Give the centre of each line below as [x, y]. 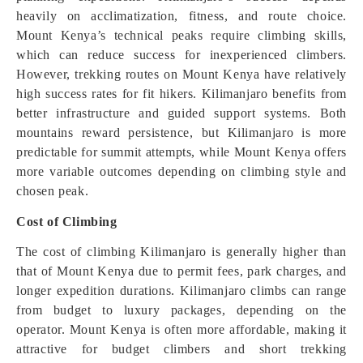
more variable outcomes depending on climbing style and [181, 171]
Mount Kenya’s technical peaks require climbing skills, [181, 35]
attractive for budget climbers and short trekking [181, 349]
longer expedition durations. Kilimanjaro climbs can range [181, 290]
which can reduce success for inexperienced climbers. [181, 55]
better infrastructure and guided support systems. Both [181, 113]
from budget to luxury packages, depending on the [181, 310]
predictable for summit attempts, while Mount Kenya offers [181, 152]
